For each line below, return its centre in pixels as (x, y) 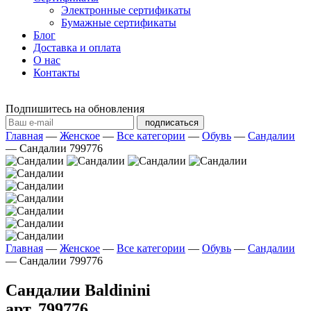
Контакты (57, 73)
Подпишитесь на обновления (75, 109)
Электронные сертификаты (126, 10)
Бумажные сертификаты (119, 23)
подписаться (172, 123)
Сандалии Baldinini (78, 290)
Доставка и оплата (77, 48)
